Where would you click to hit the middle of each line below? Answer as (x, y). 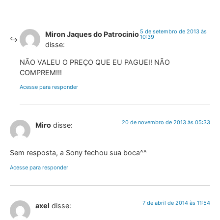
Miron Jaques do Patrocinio (92, 34)
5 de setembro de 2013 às (173, 32)
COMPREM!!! (41, 72)
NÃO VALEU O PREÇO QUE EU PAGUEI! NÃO (95, 62)
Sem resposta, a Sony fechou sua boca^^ (78, 153)
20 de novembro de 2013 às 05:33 (166, 122)
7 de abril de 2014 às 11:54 (176, 203)
